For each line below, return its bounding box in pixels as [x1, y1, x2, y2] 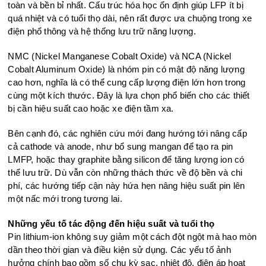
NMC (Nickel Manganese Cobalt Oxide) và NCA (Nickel [8, 51, 232, 62]
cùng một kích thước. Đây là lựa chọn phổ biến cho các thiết [8, 90, 250, 101]
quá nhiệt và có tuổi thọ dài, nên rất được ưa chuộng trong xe [8, 13, 252, 24]
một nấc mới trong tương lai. [8, 194, 122, 204]
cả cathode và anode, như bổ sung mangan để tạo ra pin [8, 141, 233, 152]
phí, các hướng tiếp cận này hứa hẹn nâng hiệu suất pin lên [8, 180, 245, 191]
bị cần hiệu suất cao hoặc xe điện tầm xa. [8, 103, 174, 114]
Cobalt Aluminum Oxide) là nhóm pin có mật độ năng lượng [8, 64, 245, 75]
